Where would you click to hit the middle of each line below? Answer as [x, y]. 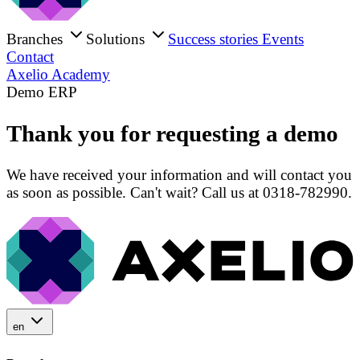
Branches [37, 39]
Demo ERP [42, 92]
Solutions [117, 39]
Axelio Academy [58, 75]
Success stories [215, 39]
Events [283, 39]
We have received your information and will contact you [179, 174]
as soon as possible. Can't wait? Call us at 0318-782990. [179, 192]
